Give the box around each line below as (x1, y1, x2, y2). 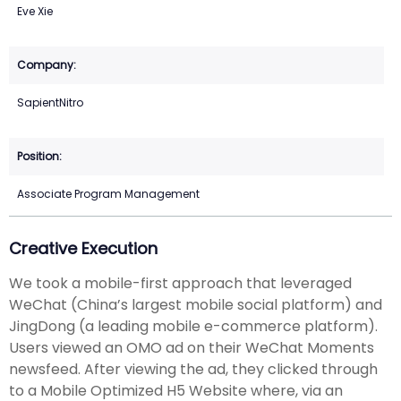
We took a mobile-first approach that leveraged (9, 272, 352, 294)
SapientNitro (17, 95, 83, 111)
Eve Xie (17, 4, 53, 20)
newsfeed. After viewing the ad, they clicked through (9, 358, 378, 380)
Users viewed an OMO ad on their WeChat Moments (9, 337, 374, 358)
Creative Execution (9, 237, 158, 260)
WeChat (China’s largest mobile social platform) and (9, 294, 382, 315)
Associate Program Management (17, 186, 200, 202)
